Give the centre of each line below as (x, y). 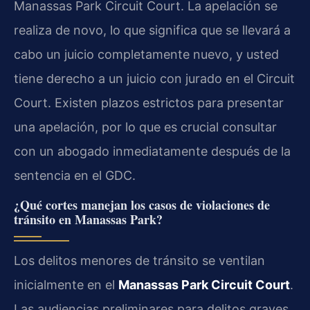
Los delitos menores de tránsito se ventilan (139, 260)
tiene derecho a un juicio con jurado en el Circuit (154, 78)
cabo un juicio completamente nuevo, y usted (146, 54)
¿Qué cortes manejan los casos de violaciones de (142, 204)
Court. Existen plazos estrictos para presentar (149, 102)
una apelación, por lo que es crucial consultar (145, 127)
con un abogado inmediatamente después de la (152, 151)
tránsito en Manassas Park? (88, 219)
